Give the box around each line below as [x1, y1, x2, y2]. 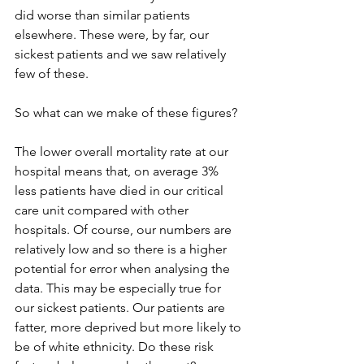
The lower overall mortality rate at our [15, 144, 232, 159]
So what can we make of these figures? [15, 105, 240, 120]
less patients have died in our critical [15, 183, 227, 198]
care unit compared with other [15, 202, 192, 218]
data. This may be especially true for [15, 280, 224, 296]
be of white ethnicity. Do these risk [15, 339, 217, 354]
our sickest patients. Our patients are [15, 300, 228, 315]
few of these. [15, 66, 92, 81]
